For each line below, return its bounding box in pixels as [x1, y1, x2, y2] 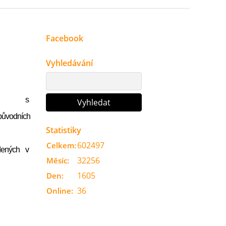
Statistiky [46, 125, 81, 136]
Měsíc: [46, 155, 69, 165]
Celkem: [46, 140, 76, 150]
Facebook [46, 33, 83, 44]
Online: [46, 186, 73, 196]
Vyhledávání [46, 58, 93, 69]
